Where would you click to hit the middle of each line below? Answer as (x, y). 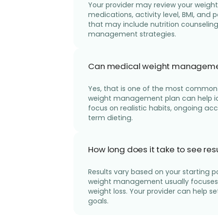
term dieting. (111, 118)
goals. (99, 201)
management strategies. (132, 34)
